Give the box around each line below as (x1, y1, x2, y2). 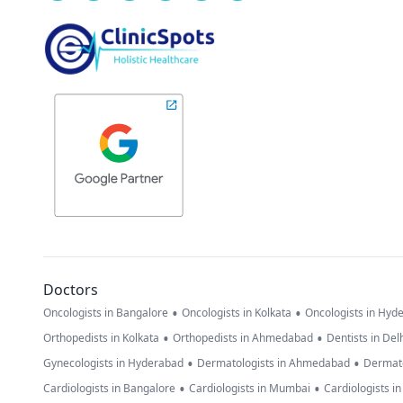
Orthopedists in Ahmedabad (173, 330, 313, 346)
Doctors (43, 280, 98, 300)
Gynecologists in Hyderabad (43, 355, 184, 372)
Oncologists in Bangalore (43, 305, 168, 321)
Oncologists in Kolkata (182, 305, 291, 321)
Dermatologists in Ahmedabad (197, 355, 350, 372)
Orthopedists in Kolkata (43, 330, 159, 346)
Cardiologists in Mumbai (189, 381, 310, 397)
